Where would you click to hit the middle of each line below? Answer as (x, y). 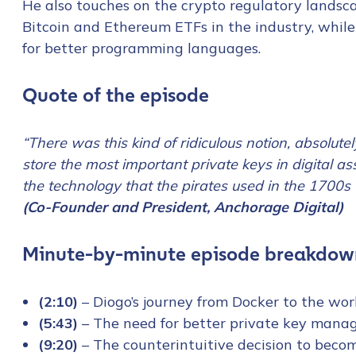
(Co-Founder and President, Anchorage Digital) (183, 207)
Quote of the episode (116, 96)
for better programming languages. (141, 48)
